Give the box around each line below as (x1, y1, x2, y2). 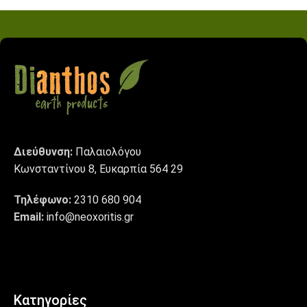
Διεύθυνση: (14, 145, 75, 158)
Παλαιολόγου (75, 145, 141, 158)
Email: (14, 210, 44, 223)
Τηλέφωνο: (14, 193, 71, 206)
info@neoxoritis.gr (47, 210, 134, 223)
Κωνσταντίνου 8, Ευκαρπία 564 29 (14, 162, 183, 175)
